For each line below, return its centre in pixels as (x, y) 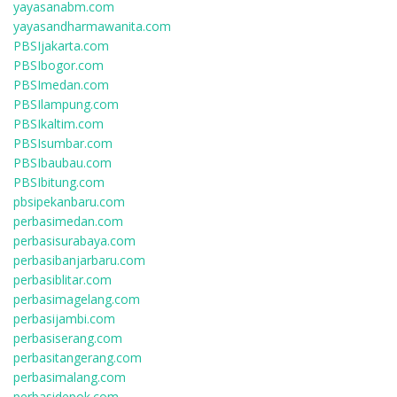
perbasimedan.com (68, 221)
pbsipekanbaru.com (69, 202)
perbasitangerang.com (78, 358)
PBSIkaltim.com (58, 124)
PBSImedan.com (61, 85)
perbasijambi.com (64, 319)
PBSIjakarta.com (61, 46)
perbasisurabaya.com (74, 241)
